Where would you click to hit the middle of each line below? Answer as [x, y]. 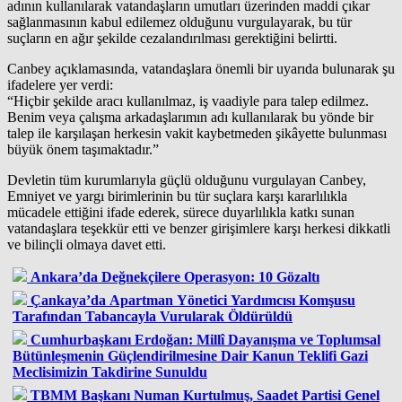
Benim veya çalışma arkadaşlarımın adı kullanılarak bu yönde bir [190, 117]
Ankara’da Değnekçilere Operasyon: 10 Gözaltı [175, 276]
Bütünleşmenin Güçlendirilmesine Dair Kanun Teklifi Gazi [190, 355]
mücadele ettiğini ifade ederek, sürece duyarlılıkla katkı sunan [181, 212]
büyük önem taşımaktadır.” [83, 149]
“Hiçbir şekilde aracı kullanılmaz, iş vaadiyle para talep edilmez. [188, 100]
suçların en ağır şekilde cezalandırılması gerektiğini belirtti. [172, 38]
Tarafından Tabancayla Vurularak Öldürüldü [153, 316]
